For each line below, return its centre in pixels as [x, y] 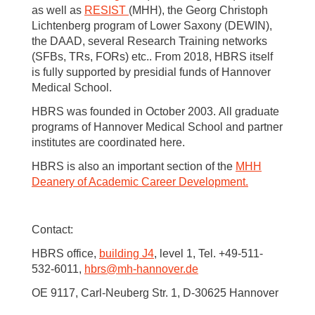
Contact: [52, 229]
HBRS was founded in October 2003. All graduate [155, 111]
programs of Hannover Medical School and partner [157, 127]
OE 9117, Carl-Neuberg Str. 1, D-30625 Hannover [155, 292]
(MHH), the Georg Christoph [198, 10]
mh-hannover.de [158, 269]
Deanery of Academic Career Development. [140, 181]
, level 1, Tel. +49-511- [208, 253]
